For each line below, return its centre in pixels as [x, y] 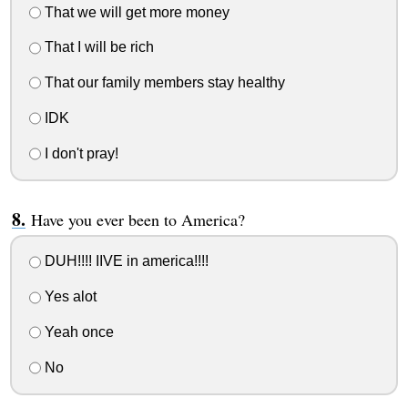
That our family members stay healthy [163, 83]
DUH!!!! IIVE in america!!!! [124, 261]
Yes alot [68, 297]
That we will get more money [135, 12]
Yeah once [77, 332]
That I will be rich [97, 47]
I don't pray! [79, 153]
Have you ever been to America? [138, 219]
